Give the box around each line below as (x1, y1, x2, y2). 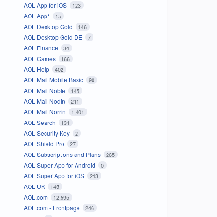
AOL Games (23, 54, 57, 62)
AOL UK (23, 182, 46, 190)
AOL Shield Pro (23, 139, 66, 148)
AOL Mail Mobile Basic (23, 75, 85, 84)
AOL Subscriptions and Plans (23, 150, 102, 158)
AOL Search (23, 118, 57, 126)
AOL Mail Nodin (23, 96, 67, 105)
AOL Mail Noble (23, 86, 67, 94)
